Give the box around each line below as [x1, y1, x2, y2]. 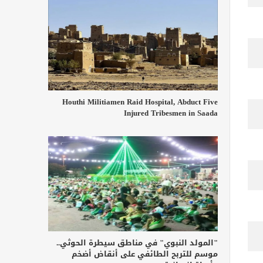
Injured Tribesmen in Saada [124, 105, 218, 120]
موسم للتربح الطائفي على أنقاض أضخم [72, 247, 218, 262]
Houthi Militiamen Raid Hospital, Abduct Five [62, 94, 218, 109]
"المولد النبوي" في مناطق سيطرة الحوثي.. [56, 235, 218, 251]
